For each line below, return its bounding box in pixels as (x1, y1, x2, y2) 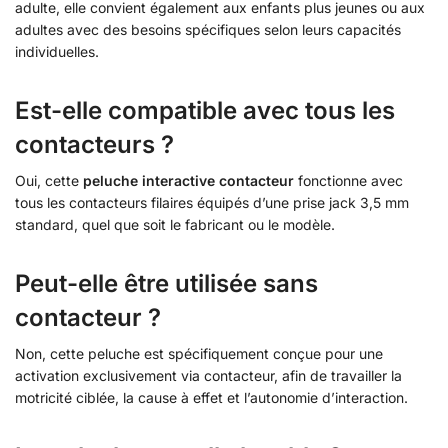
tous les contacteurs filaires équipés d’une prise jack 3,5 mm (15, 193, 409, 211)
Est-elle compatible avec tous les (15, 95, 395, 125)
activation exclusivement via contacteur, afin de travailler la (15, 366, 402, 384)
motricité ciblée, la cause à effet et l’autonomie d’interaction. (15, 388, 408, 406)
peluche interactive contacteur (83, 171, 294, 189)
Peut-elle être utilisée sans (15, 268, 318, 298)
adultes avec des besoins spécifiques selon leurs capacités (15, 20, 401, 38)
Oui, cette (15, 171, 83, 189)
